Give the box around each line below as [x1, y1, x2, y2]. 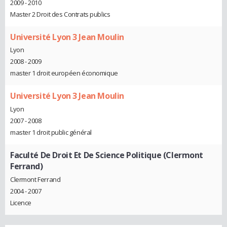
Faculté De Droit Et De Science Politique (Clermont [10, 149, 203, 161]
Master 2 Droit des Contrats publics [10, 9, 110, 19]
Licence [10, 198, 32, 207]
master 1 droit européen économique [10, 68, 118, 78]
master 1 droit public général [10, 127, 92, 137]
